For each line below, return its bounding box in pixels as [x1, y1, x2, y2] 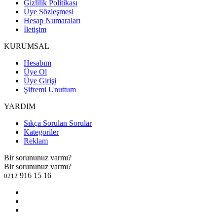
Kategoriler [24, 128, 59, 137]
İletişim [24, 25, 46, 34]
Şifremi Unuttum [24, 85, 76, 94]
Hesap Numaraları [24, 16, 80, 25]
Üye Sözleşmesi [24, 7, 74, 16]
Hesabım [24, 59, 51, 68]
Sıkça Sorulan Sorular [24, 119, 92, 128]
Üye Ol [24, 68, 47, 76]
